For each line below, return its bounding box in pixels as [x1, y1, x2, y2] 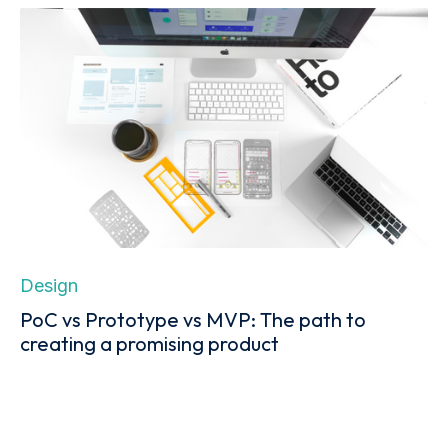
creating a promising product [20, 330, 279, 356]
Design [20, 274, 78, 296]
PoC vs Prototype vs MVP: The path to [20, 306, 366, 332]
